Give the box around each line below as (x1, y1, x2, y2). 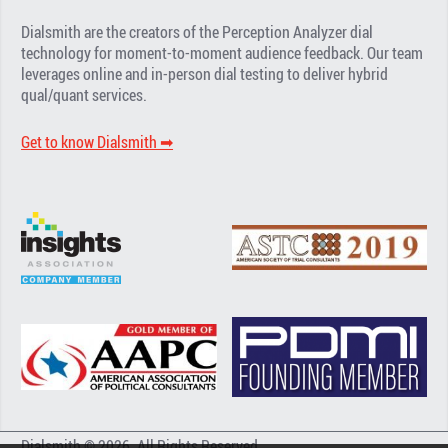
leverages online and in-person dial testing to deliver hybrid (21, 62, 389, 85)
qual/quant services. (21, 83, 148, 106)
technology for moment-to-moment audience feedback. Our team (21, 41, 424, 64)
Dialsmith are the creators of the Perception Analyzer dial (21, 20, 374, 43)
